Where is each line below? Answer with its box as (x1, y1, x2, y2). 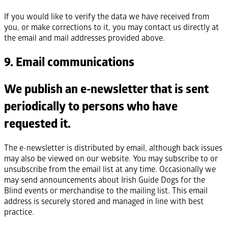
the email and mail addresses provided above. (4, 32, 165, 43)
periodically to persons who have (4, 97, 178, 115)
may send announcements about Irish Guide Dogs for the (4, 174, 205, 185)
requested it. (4, 115, 71, 132)
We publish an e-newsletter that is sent (4, 80, 209, 98)
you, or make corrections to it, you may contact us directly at (4, 21, 219, 32)
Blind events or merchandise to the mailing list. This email (4, 185, 208, 196)
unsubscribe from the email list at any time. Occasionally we (4, 163, 216, 175)
